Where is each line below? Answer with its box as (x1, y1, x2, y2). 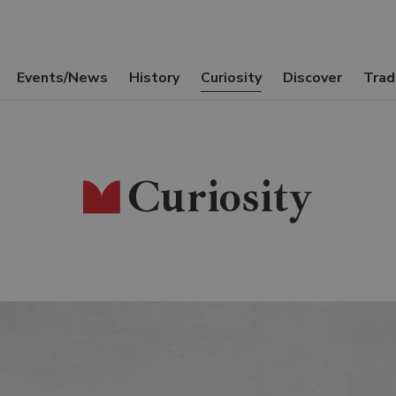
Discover (283, 68, 342, 88)
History (129, 68, 179, 88)
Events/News (17, 68, 108, 88)
